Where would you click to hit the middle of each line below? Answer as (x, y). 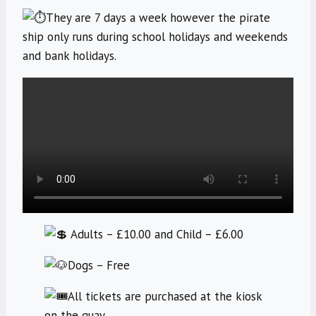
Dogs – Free (98, 266)
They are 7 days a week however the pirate (158, 18)
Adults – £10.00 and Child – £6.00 (155, 235)
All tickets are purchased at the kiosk (164, 297)
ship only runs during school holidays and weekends (155, 37)
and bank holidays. (69, 56)
